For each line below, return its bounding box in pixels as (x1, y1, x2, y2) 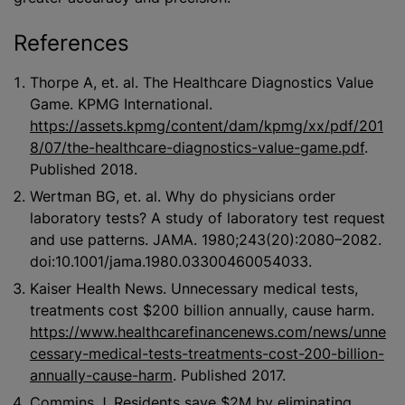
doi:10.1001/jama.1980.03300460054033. (30, 251, 312, 270)
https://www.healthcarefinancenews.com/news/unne (30, 322, 386, 341)
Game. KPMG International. (30, 94, 212, 113)
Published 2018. (30, 159, 137, 178)
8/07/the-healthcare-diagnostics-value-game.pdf (30, 137, 364, 156)
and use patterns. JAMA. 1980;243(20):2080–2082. (30, 230, 381, 249)
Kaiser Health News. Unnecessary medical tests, (30, 278, 358, 297)
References (14, 29, 129, 56)
